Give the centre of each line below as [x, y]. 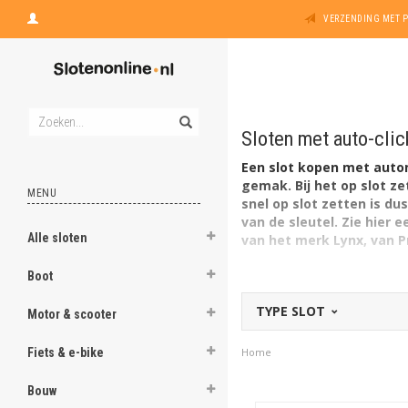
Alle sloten [57, 238]
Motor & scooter [72, 314]
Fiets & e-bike [66, 352]
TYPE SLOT [292, 311]
